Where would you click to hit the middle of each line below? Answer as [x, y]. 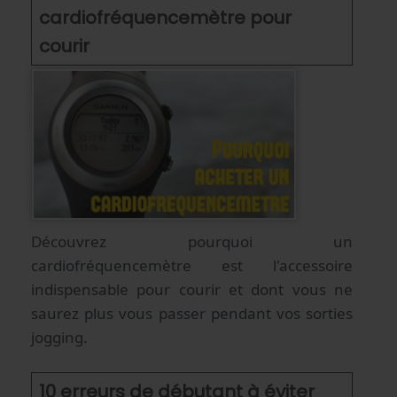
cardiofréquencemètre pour [165, 18]
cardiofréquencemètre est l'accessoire [192, 265]
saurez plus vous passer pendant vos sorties [192, 313]
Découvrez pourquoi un [192, 241]
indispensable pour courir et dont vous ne [192, 289]
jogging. [59, 337]
